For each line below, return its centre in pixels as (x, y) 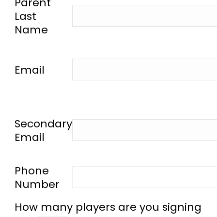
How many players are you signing (108, 207)
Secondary (43, 124)
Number (37, 184)
